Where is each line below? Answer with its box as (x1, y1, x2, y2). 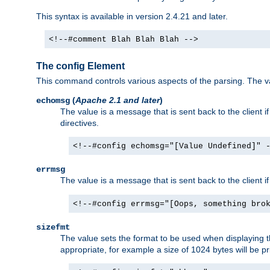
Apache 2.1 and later (75, 95, 160, 105)
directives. (60, 118, 99, 128)
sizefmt (36, 222, 70, 232)
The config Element (36, 60, 125, 71)
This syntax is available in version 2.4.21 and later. (36, 11, 228, 21)
